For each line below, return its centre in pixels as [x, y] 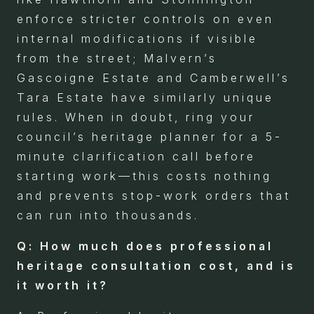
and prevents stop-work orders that [154, 195]
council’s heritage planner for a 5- [150, 136]
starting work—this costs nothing [144, 176]
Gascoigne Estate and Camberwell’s [153, 77]
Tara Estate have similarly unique [145, 97]
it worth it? [63, 285]
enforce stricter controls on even [145, 19]
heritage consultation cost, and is [156, 265]
